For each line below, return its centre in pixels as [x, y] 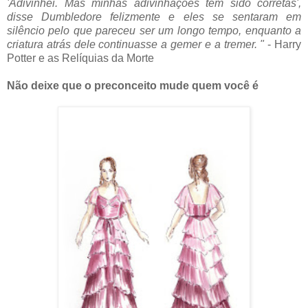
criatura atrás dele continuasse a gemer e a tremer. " [136, 44]
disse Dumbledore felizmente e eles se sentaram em [154, 16]
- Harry [283, 44]
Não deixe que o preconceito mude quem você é [133, 85]
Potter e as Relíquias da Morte [80, 58]
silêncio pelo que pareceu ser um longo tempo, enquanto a [154, 30]
